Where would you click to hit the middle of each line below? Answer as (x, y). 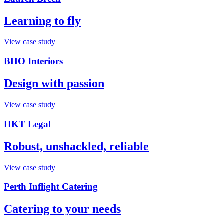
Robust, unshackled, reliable (76, 146)
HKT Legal (27, 124)
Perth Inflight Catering (51, 187)
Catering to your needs (62, 209)
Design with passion (54, 84)
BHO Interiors (33, 61)
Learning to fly (42, 21)
